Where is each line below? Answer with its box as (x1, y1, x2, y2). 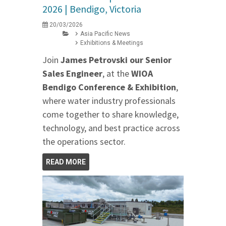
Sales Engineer (42, 67, 102, 79)
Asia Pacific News (80, 30, 130, 37)
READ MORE (46, 157, 86, 166)
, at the (102, 67, 131, 79)
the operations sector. (42, 135, 126, 147)
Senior (145, 53, 172, 66)
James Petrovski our (61, 53, 143, 66)
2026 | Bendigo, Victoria (42, 2, 141, 15)
